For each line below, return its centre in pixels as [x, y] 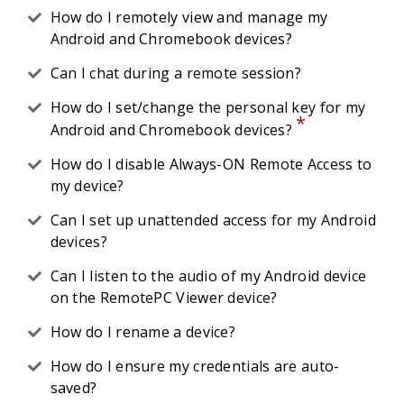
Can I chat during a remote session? [175, 73]
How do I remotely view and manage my [189, 17]
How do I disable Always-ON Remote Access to [211, 164]
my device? [87, 186]
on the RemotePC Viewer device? [164, 298]
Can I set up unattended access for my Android [213, 220]
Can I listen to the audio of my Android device [208, 276]
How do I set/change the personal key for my [208, 107]
